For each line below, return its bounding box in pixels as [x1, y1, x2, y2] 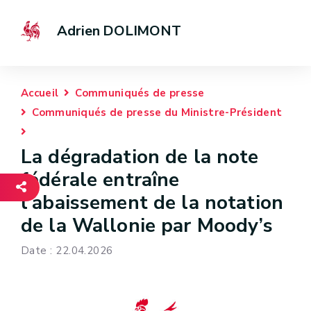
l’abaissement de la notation [21, 190, 283, 216]
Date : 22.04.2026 [21, 244, 113, 258]
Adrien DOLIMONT [57, 22, 181, 40]
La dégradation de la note [21, 144, 259, 170]
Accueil [21, 86, 59, 100]
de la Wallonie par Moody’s [21, 212, 273, 239]
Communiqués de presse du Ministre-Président [32, 106, 283, 119]
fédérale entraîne [21, 167, 180, 193]
